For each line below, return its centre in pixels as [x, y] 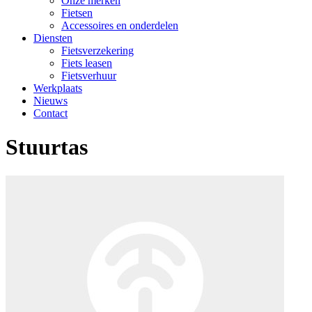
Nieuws [50, 101]
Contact [50, 113]
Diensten [53, 38]
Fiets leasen [87, 63]
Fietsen [77, 13]
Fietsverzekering [97, 50]
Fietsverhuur [89, 76]
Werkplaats [58, 88]
